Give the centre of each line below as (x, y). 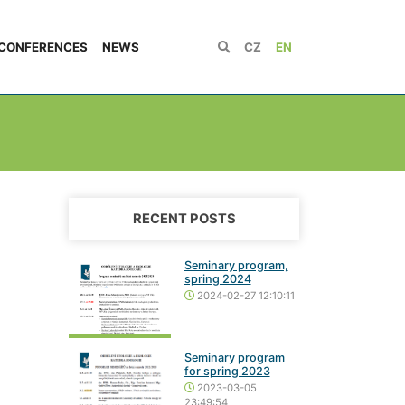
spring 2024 (217, 279)
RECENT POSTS (184, 219)
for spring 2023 (227, 372)
